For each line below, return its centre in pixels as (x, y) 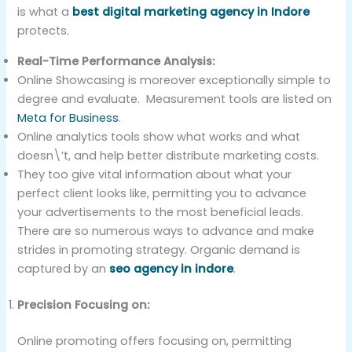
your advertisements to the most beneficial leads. (161, 212)
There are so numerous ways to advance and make (166, 231)
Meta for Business (68, 117)
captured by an (64, 268)
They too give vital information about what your (155, 174)
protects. (44, 31)
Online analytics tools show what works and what (159, 136)
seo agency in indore (172, 268)
